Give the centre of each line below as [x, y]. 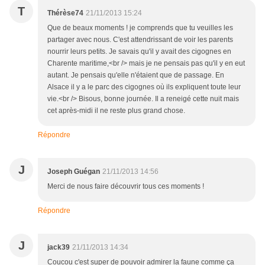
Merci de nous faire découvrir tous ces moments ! [126, 187]
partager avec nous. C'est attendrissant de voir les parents [140, 40]
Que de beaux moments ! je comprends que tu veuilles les [140, 28]
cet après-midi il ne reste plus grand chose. [116, 111]
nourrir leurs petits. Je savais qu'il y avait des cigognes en [139, 52]
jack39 [59, 248]
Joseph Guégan [74, 172]
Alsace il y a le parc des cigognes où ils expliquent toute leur [144, 87]
